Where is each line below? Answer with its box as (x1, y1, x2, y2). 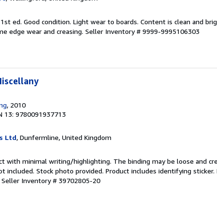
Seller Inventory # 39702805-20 (1, 176, 100, 185)
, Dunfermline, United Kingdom (16, 133, 111, 142)
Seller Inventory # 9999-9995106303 (85, 27, 200, 36)
